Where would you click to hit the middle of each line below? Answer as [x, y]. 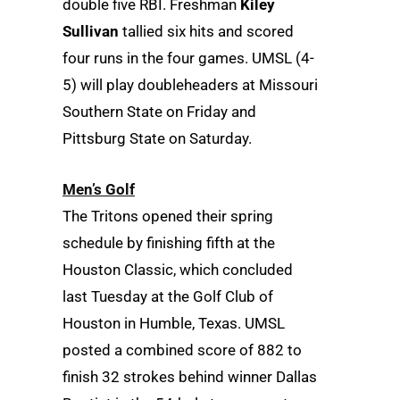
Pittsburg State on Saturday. [157, 138]
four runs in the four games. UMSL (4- [188, 58]
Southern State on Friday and [159, 111]
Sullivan [91, 31]
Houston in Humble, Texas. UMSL [174, 323]
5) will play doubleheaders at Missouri [190, 84]
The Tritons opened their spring [168, 216]
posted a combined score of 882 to [182, 350]
